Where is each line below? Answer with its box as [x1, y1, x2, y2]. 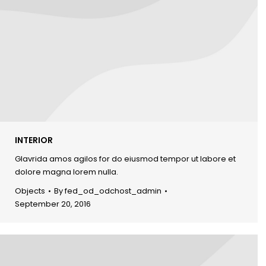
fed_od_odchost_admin [65, 185, 161, 197]
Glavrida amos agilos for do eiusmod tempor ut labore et [15, 153, 236, 164]
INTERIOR [15, 134, 53, 146]
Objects [15, 185, 45, 197]
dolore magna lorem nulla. [15, 166, 118, 178]
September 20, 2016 [15, 198, 91, 210]
